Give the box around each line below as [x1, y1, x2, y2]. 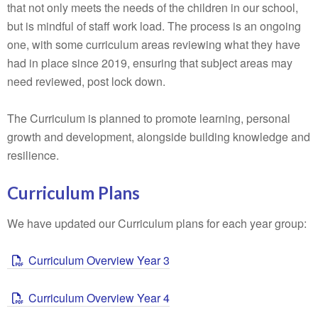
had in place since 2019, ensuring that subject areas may [7, 55, 292, 71]
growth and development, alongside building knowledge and [7, 128, 310, 145]
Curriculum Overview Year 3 [28, 252, 170, 268]
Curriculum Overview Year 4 [28, 290, 170, 306]
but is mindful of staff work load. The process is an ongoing [7, 18, 301, 34]
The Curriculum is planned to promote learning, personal [7, 110, 290, 126]
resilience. [7, 147, 59, 163]
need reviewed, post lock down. [7, 73, 165, 89]
